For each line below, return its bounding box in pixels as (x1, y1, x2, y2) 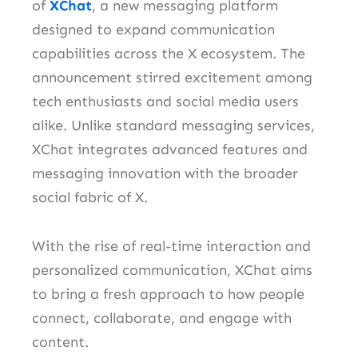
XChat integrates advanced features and (32, 140, 308, 158)
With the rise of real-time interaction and (32, 237, 311, 256)
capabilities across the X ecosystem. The (32, 44, 305, 62)
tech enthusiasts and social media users (32, 92, 299, 110)
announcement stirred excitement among (32, 68, 312, 86)
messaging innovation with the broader (32, 164, 298, 182)
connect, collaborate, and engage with (32, 309, 292, 328)
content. (32, 333, 89, 352)
